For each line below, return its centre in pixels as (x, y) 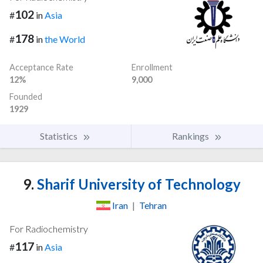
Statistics (60, 136)
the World (65, 39)
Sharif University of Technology (137, 184)
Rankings (191, 136)
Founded (26, 96)
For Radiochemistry (49, 228)
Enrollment (152, 67)
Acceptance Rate (41, 67)
